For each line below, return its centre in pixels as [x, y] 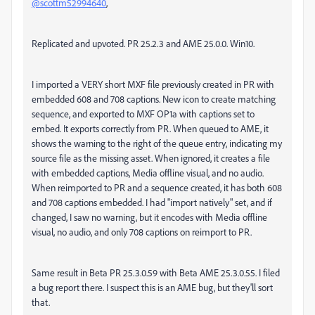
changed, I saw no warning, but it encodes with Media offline [149, 217]
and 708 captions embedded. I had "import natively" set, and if [152, 202]
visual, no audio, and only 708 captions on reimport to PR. [142, 232]
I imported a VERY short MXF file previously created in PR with [153, 84]
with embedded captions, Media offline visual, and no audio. [148, 173]
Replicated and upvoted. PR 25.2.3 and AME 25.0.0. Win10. [143, 43]
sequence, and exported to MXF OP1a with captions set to [143, 114]
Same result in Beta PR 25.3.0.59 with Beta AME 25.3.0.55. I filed [156, 272]
